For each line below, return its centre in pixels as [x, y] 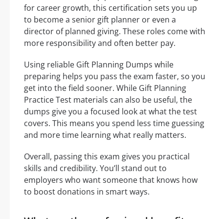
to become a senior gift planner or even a [100, 20]
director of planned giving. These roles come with [115, 32]
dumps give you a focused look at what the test [110, 112]
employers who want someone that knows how [111, 180]
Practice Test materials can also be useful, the [108, 100]
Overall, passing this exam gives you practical [107, 157]
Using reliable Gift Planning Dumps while [99, 65]
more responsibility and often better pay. [100, 43]
